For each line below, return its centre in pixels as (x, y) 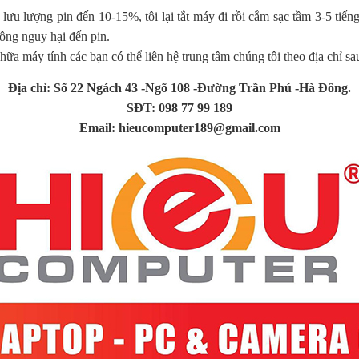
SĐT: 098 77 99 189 (179, 108)
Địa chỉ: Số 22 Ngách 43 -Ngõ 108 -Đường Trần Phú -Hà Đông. (179, 88)
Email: (99, 128)
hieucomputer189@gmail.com (199, 128)
